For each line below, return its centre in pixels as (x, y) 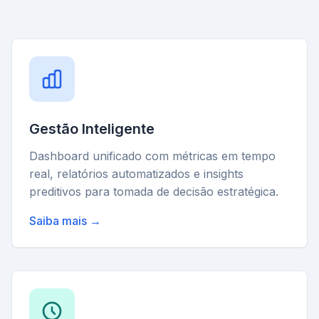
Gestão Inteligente (92, 129)
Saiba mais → (65, 221)
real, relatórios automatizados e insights (136, 174)
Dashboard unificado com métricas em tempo (152, 156)
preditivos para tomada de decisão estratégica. (154, 192)
